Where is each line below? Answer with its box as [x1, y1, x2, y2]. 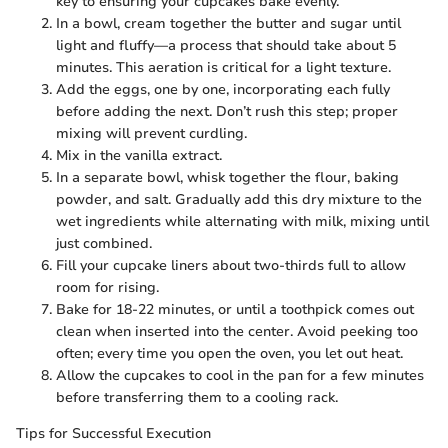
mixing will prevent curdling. [56, 123, 247, 143]
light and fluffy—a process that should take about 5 [56, 35, 396, 55]
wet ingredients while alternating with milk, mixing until [56, 211, 429, 231]
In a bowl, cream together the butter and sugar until [56, 13, 401, 33]
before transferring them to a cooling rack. [56, 387, 338, 407]
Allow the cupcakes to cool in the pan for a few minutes [56, 365, 424, 385]
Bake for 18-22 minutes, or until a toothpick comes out [56, 299, 414, 319]
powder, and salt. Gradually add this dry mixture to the [56, 189, 422, 209]
